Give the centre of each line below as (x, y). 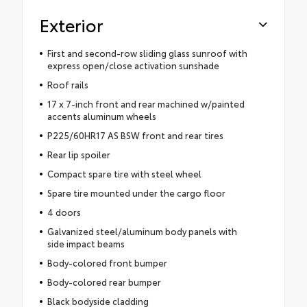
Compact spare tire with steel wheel (124, 174)
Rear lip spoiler (78, 155)
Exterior (71, 25)
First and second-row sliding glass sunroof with (147, 53)
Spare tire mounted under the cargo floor (136, 193)
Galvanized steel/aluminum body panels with (142, 231)
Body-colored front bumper (107, 263)
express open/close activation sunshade (133, 65)
